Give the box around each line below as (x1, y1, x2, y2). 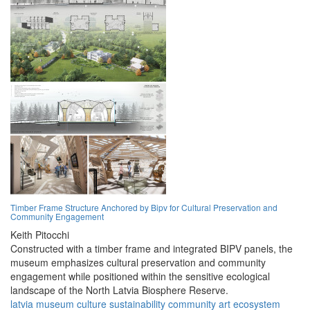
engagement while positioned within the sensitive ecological (10, 269, 270, 284)
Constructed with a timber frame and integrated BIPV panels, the (10, 241, 293, 256)
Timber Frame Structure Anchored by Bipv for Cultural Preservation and (10, 201, 277, 214)
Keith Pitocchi (10, 228, 69, 242)
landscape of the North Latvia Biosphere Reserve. (10, 283, 228, 298)
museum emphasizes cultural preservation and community (10, 255, 266, 270)
